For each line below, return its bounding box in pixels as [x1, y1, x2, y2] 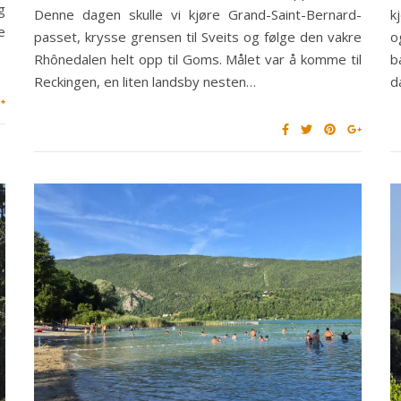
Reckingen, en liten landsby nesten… [33, 73, 256, 91]
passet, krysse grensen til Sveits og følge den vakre [33, 28, 363, 47]
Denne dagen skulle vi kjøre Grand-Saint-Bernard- [33, 5, 363, 24]
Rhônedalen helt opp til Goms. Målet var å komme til [33, 50, 363, 69]
